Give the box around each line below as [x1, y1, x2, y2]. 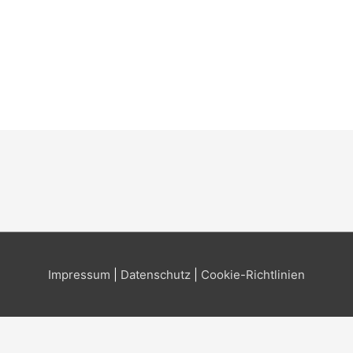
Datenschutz [121, 267, 194, 283]
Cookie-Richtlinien [201, 267, 305, 283]
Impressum [48, 267, 113, 283]
